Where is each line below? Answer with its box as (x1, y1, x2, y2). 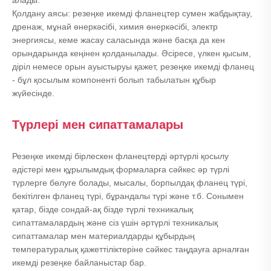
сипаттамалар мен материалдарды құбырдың (12, 231, 195, 241)
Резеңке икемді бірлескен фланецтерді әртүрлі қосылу (12, 151, 229, 162)
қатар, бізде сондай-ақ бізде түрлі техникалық (12, 204, 193, 215)
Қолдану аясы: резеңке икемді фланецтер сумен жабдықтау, (12, 8, 252, 19)
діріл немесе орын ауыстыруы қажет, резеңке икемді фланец (12, 62, 254, 72)
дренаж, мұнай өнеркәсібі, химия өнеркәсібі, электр (12, 22, 218, 32)
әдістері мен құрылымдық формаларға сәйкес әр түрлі (12, 165, 229, 175)
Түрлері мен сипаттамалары (12, 118, 183, 132)
